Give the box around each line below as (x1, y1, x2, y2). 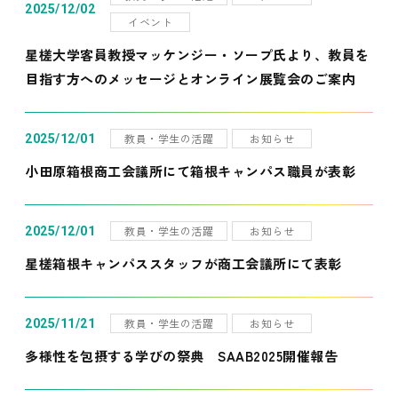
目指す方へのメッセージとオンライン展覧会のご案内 (25, 69, 355, 88)
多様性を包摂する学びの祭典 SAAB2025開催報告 (25, 346, 338, 365)
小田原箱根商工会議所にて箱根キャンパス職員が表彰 (25, 162, 355, 180)
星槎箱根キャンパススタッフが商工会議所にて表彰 (25, 254, 342, 273)
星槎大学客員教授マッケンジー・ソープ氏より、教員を (25, 45, 370, 64)
